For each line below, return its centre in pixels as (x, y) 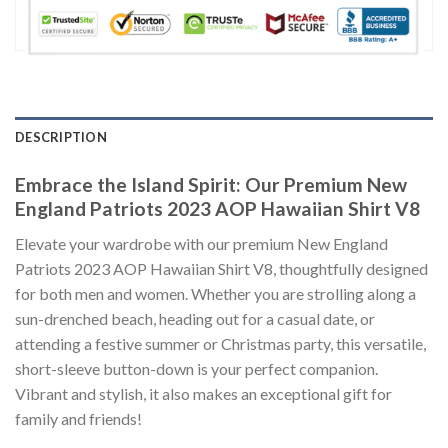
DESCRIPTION (61, 137)
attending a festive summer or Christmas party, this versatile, (220, 343)
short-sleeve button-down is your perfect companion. (196, 368)
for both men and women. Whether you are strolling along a (215, 293)
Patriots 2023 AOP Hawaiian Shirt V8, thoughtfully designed (221, 268)
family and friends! (78, 418)
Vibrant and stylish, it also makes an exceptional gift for (203, 393)
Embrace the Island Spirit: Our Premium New (211, 185)
